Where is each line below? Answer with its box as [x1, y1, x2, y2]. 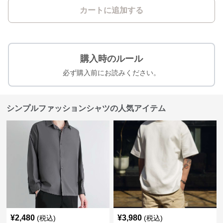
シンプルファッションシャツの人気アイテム [6, 104, 166, 112]
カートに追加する [80, 6, 143, 14]
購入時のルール [80, 54, 143, 64]
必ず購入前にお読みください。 [63, 69, 160, 77]
